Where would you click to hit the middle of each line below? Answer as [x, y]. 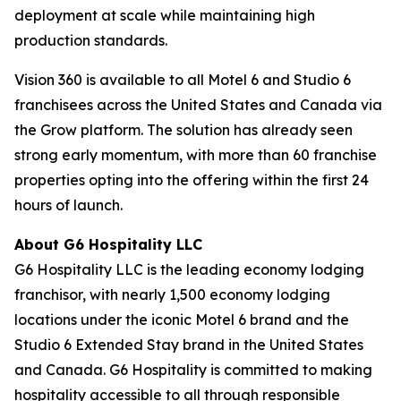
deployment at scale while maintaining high [165, 15]
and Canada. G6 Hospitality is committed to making [193, 370]
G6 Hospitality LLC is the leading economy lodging [189, 269]
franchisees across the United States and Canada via [198, 105]
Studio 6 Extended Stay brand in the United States [189, 345]
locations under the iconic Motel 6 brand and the [182, 320]
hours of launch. [68, 205]
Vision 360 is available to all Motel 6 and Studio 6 [183, 80]
